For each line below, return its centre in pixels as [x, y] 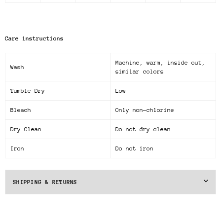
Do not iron [134, 149]
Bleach [21, 110]
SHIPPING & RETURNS [45, 182]
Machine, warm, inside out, [160, 63]
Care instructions [34, 39]
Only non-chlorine [145, 110]
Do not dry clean [143, 129]
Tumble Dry [28, 91]
